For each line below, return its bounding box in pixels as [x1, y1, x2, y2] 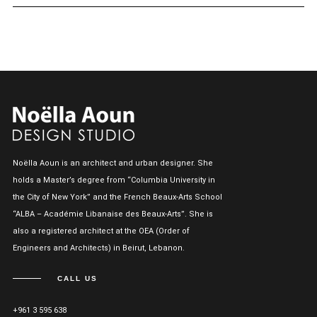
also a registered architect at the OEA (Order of [12, 226, 190, 236]
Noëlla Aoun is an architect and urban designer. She [12, 158, 213, 168]
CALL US [57, 274, 98, 282]
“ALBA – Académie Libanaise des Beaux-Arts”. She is [12, 209, 213, 219]
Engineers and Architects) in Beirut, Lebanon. [12, 243, 185, 253]
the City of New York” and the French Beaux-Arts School [12, 192, 222, 202]
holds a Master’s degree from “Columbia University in [12, 175, 215, 185]
